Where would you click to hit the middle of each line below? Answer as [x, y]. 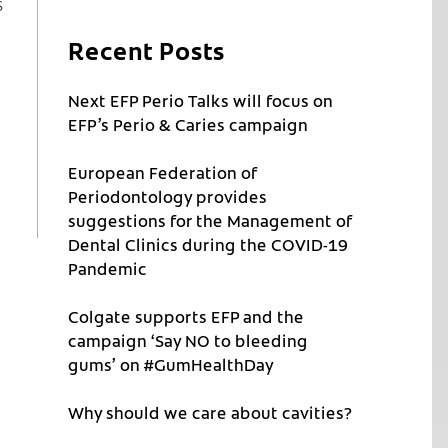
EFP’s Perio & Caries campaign [188, 124]
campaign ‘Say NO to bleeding [188, 340]
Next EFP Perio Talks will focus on [201, 100]
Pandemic [108, 268]
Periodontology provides [168, 196]
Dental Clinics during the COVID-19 [208, 244]
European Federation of [163, 172]
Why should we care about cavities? [210, 412]
